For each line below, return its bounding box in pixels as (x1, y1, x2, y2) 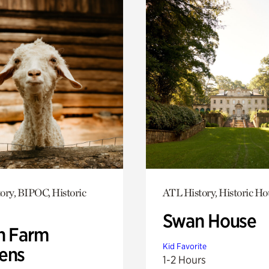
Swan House (162, 209, 257, 232)
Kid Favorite (162, 241, 207, 251)
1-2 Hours (162, 253, 206, 266)
